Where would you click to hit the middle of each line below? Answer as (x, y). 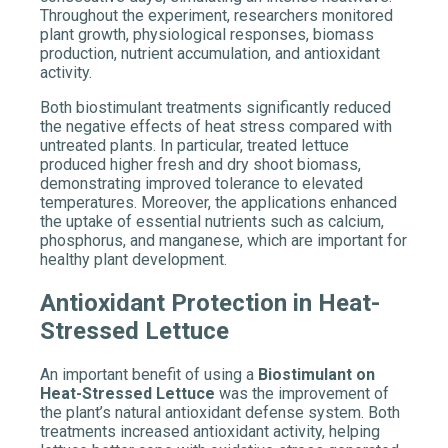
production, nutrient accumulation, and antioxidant (210, 54)
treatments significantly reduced (276, 108)
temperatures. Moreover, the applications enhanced (218, 203)
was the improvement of (302, 394)
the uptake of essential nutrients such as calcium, (212, 222)
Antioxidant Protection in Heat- (210, 303)
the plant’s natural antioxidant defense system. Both (220, 413)
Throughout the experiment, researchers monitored (216, 16)
